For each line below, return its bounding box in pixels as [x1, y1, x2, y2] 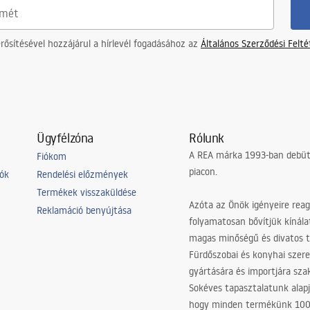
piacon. [189, 165, 218, 178]
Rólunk [189, 129, 225, 146]
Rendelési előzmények [36, 168, 128, 181]
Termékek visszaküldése [36, 186, 136, 199]
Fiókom [36, 150, 66, 163]
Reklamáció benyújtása [36, 204, 131, 217]
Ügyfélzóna [36, 129, 93, 146]
